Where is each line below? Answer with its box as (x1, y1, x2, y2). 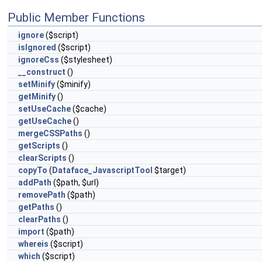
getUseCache (18, 116, 71, 126)
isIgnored (18, 43, 56, 52)
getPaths (18, 202, 54, 212)
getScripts (18, 141, 60, 150)
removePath (18, 190, 65, 199)
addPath (18, 178, 51, 187)
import (18, 227, 44, 236)
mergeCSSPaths (18, 129, 82, 138)
